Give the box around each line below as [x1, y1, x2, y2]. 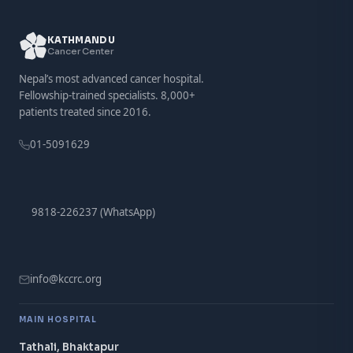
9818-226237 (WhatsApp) [32, 204, 155, 219]
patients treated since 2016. [19, 105, 151, 119]
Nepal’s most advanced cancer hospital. [19, 72, 204, 86]
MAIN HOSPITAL [19, 315, 97, 325]
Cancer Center [47, 46, 113, 57]
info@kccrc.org [30, 272, 102, 286]
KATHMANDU [47, 35, 116, 46]
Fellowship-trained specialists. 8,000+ [19, 88, 195, 102]
